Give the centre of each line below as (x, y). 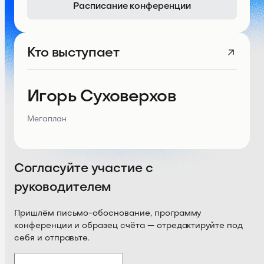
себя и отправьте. (52, 238)
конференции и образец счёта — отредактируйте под (128, 226)
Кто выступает (73, 52)
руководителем (63, 187)
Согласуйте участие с (84, 169)
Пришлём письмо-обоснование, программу (108, 213)
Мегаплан (47, 119)
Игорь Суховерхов (102, 96)
